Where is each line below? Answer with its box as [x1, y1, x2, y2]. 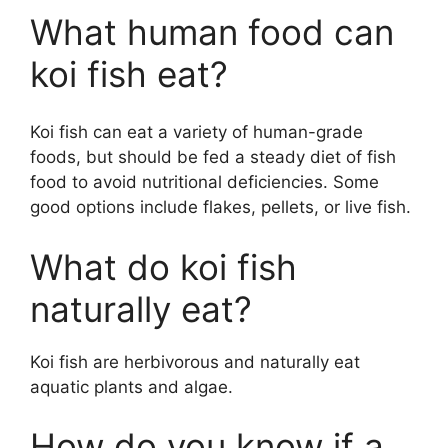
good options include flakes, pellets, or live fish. [30, 197, 411, 218]
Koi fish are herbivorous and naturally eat [30, 351, 360, 372]
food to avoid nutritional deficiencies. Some [30, 172, 379, 193]
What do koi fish [30, 245, 297, 288]
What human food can [30, 10, 394, 53]
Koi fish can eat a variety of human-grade [30, 122, 363, 143]
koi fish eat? [30, 52, 228, 95]
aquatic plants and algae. [30, 376, 233, 397]
